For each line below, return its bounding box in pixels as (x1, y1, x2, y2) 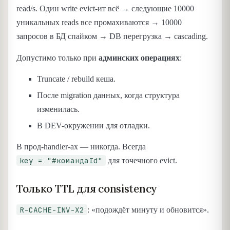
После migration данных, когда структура (37, 90, 180, 100)
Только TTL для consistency (16, 182, 157, 196)
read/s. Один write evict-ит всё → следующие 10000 (16, 4, 194, 13)
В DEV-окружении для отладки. (37, 121, 150, 130)
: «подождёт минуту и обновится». (87, 205, 209, 215)
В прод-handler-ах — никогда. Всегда (16, 142, 146, 151)
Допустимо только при (16, 53, 99, 62)
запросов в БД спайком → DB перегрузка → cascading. (16, 32, 208, 41)
